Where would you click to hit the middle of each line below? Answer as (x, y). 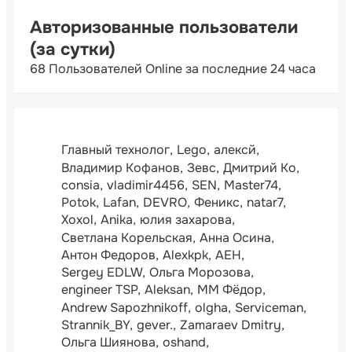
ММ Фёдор (230, 290)
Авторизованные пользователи (164, 27)
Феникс (217, 203)
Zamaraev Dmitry (231, 325)
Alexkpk (185, 255)
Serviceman (269, 307)
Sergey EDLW (102, 273)
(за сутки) (73, 49)
